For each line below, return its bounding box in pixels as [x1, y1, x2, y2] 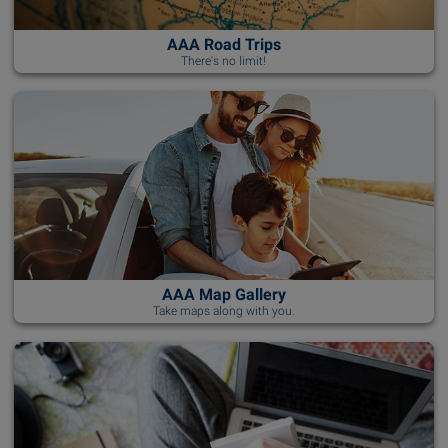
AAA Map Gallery [161, 285, 286, 305]
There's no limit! [181, 53, 267, 68]
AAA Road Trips [166, 34, 281, 54]
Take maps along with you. [152, 304, 295, 319]
